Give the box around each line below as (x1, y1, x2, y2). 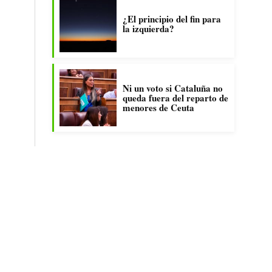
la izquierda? (123, 22, 174, 35)
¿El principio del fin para (123, 12, 221, 25)
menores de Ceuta (123, 101, 194, 114)
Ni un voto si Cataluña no (123, 81, 223, 95)
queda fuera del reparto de (123, 91, 228, 104)
